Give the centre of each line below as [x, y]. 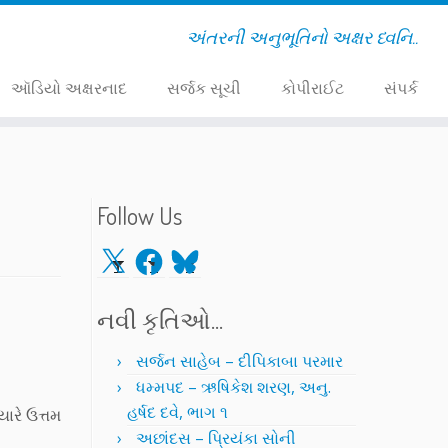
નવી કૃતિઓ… [160, 319]
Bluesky [197, 256]
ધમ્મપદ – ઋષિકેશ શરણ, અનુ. [233, 387]
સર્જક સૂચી [203, 88]
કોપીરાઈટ [312, 88]
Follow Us [139, 215]
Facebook [168, 256]
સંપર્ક [400, 88]
